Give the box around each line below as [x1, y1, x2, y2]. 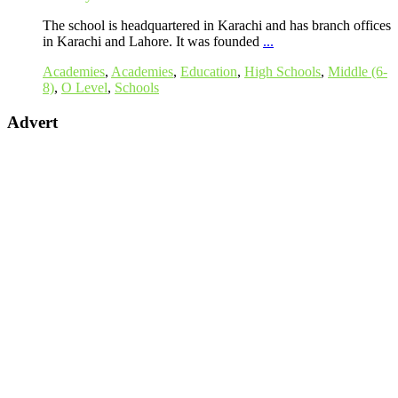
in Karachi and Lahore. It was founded [43, 34, 263, 50]
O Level [61, 80, 107, 96]
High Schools [244, 64, 321, 80]
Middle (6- [328, 64, 387, 80]
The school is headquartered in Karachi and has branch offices [43, 18, 391, 34]
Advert [7, 112, 58, 131]
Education [180, 64, 237, 80]
